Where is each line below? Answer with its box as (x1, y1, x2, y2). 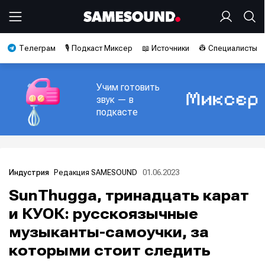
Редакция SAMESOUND (54, 167, 137, 177)
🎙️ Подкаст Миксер (65, 44, 132, 53)
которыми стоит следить (9, 242, 211, 259)
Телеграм (19, 44, 56, 53)
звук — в (96, 93, 134, 105)
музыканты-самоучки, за (9, 224, 209, 241)
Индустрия (9, 167, 49, 177)
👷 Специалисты (199, 44, 257, 53)
